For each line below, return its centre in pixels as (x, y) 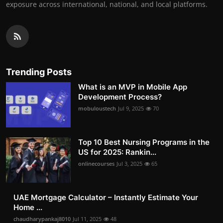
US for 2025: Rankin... (117, 152)
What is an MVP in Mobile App (133, 87)
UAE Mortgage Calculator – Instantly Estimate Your (106, 198)
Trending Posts (39, 72)
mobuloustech (97, 109)
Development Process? (120, 97)
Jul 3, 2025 (129, 164)
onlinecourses (96, 164)
